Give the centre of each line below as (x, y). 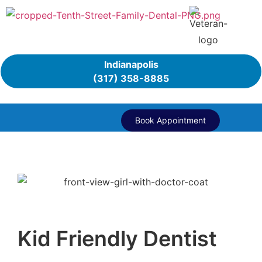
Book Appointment (170, 120)
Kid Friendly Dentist (117, 238)
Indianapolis (131, 64)
